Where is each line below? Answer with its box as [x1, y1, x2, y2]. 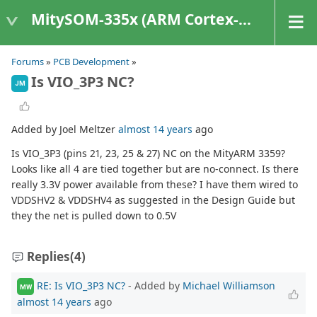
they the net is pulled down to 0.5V [11, 209, 176, 223]
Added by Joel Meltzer [11, 122, 118, 137]
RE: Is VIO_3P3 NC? [37, 278, 128, 292]
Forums [11, 55, 44, 68]
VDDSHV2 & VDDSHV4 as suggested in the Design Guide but [11, 193, 295, 207]
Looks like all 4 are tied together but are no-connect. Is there [11, 162, 299, 176]
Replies [27, 248, 70, 265]
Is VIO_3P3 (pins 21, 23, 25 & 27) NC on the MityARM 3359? [11, 146, 285, 161]
